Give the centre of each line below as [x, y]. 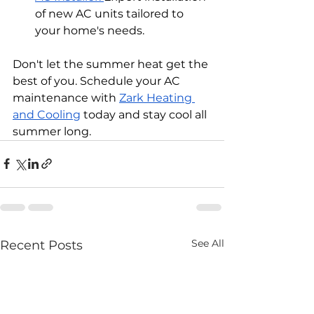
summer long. [52, 131]
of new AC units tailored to [111, 13]
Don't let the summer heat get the [112, 64]
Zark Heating [157, 97]
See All [208, 243]
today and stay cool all [145, 114]
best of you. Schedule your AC [98, 81]
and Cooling [47, 114]
